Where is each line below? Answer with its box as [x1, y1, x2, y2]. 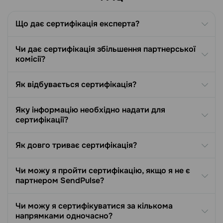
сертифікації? [15, 114, 68, 125]
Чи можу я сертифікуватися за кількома [15, 201, 173, 212]
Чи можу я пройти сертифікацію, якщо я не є [15, 165, 190, 176]
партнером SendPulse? [15, 175, 104, 186]
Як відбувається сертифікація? [15, 79, 136, 90]
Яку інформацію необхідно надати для [15, 105, 165, 115]
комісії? [15, 54, 45, 65]
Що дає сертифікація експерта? [15, 18, 139, 29]
